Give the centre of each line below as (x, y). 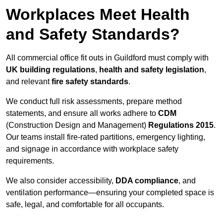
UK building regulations (51, 70)
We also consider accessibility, (61, 181)
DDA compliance (147, 181)
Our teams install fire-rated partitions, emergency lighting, (106, 137)
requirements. (30, 161)
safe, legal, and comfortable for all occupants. (85, 205)
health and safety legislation (152, 70)
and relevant (29, 82)
